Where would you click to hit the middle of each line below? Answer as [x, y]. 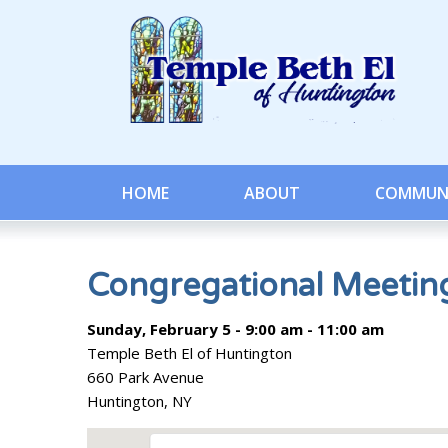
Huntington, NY [139, 401]
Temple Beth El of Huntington [189, 353]
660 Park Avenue [145, 377]
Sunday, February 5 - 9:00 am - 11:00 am [235, 329]
